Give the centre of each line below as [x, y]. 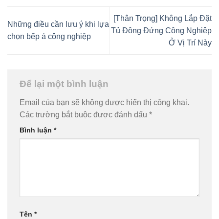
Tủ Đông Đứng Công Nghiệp [161, 30]
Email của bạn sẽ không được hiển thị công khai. [104, 102]
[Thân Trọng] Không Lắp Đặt [163, 18]
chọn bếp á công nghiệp [49, 37]
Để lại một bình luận [65, 84]
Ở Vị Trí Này [190, 43]
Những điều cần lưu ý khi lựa [58, 24]
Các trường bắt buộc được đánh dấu [84, 114]
